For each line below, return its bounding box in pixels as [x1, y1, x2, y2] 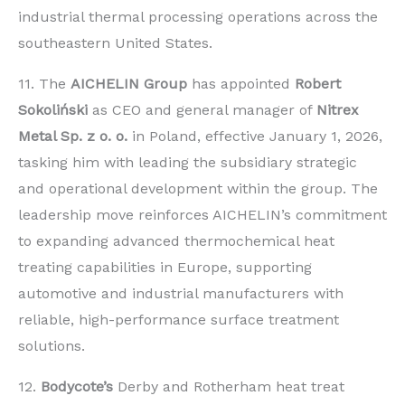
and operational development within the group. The [18, 180, 378, 198]
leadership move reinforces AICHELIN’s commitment [18, 206, 387, 224]
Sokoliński [18, 101, 88, 119]
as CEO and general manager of [88, 101, 316, 119]
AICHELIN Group [71, 75, 187, 93]
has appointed [187, 75, 295, 93]
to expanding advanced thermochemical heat [18, 232, 334, 250]
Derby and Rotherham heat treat [113, 378, 344, 396]
